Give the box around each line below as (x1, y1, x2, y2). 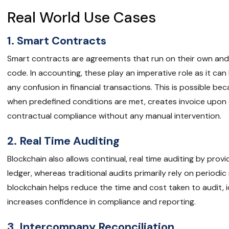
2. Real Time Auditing (7, 133, 120, 149)
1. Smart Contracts (7, 33, 107, 49)
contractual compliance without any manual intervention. (7, 110, 222, 122)
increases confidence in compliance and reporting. (7, 196, 196, 208)
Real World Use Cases (7, 8, 156, 28)
